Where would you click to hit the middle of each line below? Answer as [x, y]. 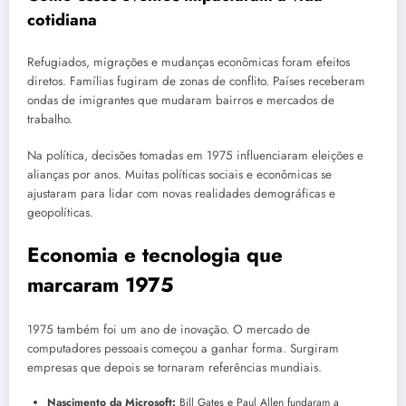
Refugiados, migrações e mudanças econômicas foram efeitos [188, 63]
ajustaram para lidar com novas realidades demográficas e [181, 194]
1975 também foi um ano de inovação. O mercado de [169, 330]
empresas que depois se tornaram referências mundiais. [174, 368]
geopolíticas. [60, 213]
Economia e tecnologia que [155, 254]
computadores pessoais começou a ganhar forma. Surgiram [183, 349]
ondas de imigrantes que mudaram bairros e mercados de [181, 101]
